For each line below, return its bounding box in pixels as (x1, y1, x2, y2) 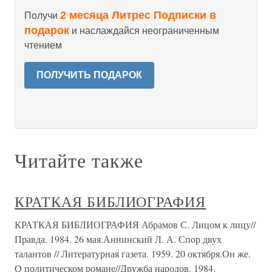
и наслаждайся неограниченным (69, 25, 219, 36)
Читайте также (15, 147, 143, 173)
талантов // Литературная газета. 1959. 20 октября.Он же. (15, 247, 251, 260)
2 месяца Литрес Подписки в (60, 9, 216, 21)
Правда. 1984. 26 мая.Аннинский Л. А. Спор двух (15, 233, 222, 245)
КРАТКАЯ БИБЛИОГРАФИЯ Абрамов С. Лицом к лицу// (15, 218, 256, 231)
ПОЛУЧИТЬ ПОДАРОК (36, 70, 142, 80)
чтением (24, 40, 62, 50)
